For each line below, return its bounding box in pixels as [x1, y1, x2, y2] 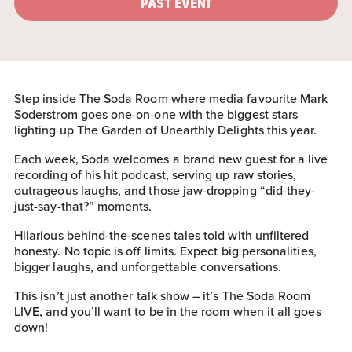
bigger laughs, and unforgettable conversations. [14, 257, 282, 275]
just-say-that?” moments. [14, 196, 152, 214]
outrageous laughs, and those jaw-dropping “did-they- [14, 181, 316, 199]
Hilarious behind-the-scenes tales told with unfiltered [14, 225, 310, 244]
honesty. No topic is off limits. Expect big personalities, [14, 241, 317, 259]
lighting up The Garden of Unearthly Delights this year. [14, 120, 317, 138]
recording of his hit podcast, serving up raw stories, [14, 165, 297, 183]
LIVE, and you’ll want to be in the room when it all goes [14, 302, 321, 320]
